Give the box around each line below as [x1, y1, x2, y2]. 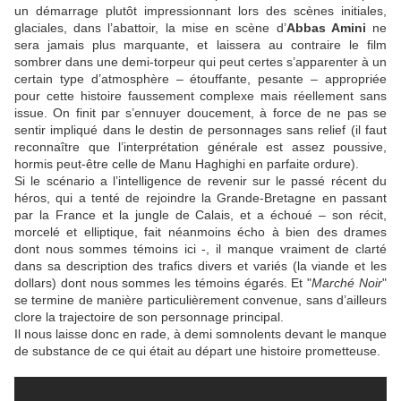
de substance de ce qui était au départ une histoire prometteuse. [14, 344, 380, 359]
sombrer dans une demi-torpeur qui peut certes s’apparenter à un [14, 55, 387, 70]
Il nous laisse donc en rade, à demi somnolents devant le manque [14, 327, 387, 342]
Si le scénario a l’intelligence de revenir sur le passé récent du [14, 174, 387, 189]
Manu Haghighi [159, 157, 245, 172]
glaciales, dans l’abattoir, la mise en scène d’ [14, 21, 286, 36]
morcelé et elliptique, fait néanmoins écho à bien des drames [14, 225, 387, 240]
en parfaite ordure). [245, 157, 359, 172]
